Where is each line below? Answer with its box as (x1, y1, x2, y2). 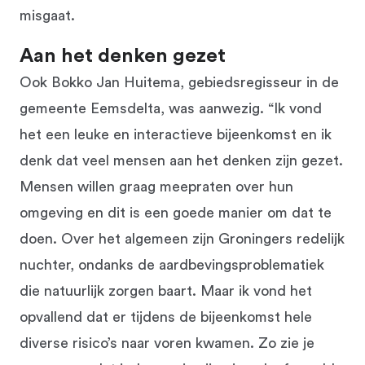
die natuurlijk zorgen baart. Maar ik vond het (20, 283, 312, 298)
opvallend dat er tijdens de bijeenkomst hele (20, 309, 312, 324)
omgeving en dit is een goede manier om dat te (20, 204, 332, 220)
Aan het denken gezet (20, 46, 226, 66)
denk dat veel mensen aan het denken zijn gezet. (20, 152, 343, 168)
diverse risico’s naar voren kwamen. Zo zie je (20, 335, 314, 350)
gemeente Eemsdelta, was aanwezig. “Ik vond (20, 100, 322, 116)
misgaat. (20, 7, 75, 23)
